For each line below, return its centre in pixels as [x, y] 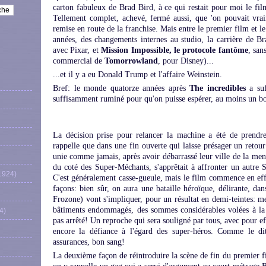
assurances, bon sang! [89, 242]
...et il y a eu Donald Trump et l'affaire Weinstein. [137, 75]
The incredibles [218, 88]
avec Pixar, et [77, 50]
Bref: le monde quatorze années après [121, 88]
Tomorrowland [131, 61]
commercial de [79, 61]
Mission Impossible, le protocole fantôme [175, 50]
